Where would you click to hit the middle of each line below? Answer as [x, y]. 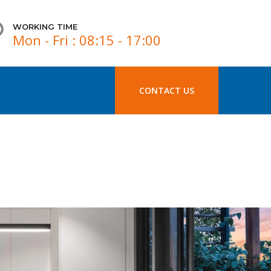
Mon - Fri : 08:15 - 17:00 [87, 40]
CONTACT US [167, 90]
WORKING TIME [45, 27]
